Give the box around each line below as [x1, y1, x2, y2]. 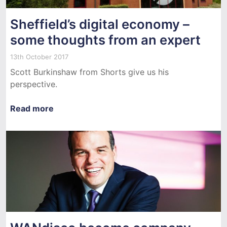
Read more [10, 103, 54, 113]
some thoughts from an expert [10, 31, 201, 48]
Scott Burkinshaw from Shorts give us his [10, 66, 169, 77]
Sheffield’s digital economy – [10, 16, 190, 32]
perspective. [10, 79, 57, 89]
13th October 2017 [10, 52, 68, 61]
